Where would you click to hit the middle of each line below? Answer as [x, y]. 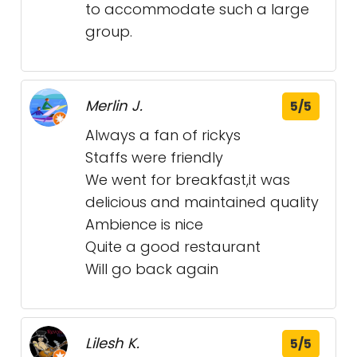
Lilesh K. [112, 343]
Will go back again [152, 269]
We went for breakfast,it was [188, 180]
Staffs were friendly [154, 158]
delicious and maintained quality [202, 202]
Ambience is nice [144, 225]
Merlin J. [114, 106]
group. [109, 32]
